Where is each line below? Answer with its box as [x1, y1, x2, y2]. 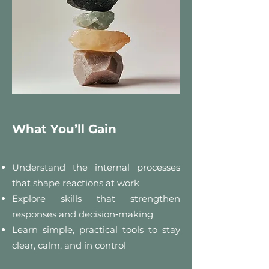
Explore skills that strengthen [12, 193, 180, 204]
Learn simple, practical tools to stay [12, 224, 180, 235]
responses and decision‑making [12, 208, 153, 220]
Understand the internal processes [12, 162, 180, 173]
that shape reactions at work [12, 177, 139, 189]
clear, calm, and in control [12, 240, 126, 251]
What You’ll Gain [12, 122, 116, 136]
